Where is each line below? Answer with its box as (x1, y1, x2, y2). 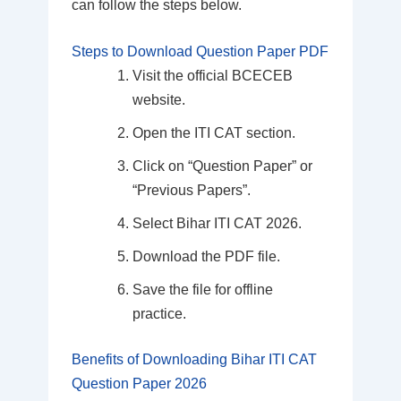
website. (132, 92, 185, 108)
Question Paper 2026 (71, 376, 207, 392)
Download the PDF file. (132, 249, 280, 265)
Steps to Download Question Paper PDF (71, 44, 328, 60)
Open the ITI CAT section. (132, 125, 295, 141)
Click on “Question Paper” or (132, 158, 312, 175)
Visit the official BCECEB (132, 68, 293, 84)
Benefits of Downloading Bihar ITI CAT (71, 352, 317, 368)
